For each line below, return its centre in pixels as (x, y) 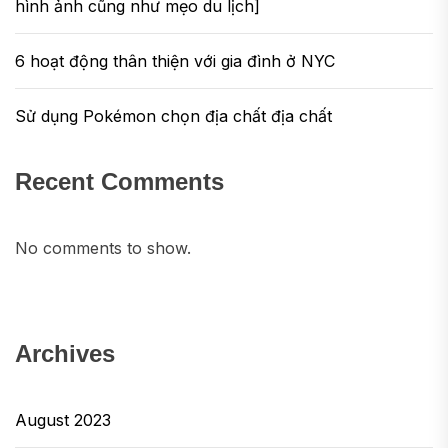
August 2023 (63, 420)
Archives (65, 353)
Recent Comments (119, 181)
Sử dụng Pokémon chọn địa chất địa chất (173, 116)
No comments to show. (103, 248)
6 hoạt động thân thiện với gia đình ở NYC (175, 61)
